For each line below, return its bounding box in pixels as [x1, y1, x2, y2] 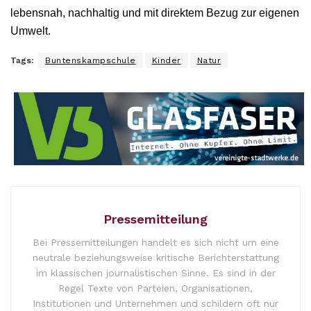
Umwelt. [10, 25, 51, 37]
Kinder [151, 56, 181, 66]
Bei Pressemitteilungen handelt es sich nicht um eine [32, 236, 279, 248]
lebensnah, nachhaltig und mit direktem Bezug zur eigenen [10, 7, 299, 19]
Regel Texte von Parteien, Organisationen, [58, 282, 253, 294]
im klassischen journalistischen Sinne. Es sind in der [35, 267, 276, 278]
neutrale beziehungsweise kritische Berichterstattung [32, 251, 279, 263]
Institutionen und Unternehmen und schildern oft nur [33, 297, 278, 309]
